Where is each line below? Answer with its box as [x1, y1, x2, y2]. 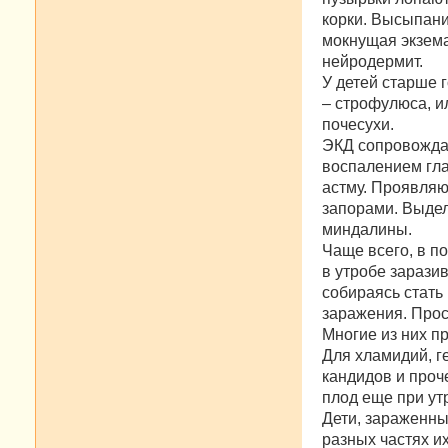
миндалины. [322, 220, 412, 238]
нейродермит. [322, 52, 423, 70]
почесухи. [322, 115, 394, 133]
